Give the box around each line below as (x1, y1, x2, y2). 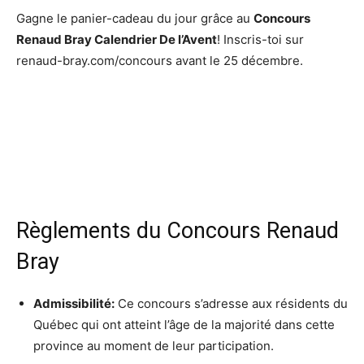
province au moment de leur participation (33, 337, 271, 353)
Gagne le (16, 10, 71, 26)
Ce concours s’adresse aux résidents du (118, 295, 348, 311)
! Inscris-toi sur (217, 31, 304, 47)
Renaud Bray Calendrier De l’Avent (16, 31, 217, 47)
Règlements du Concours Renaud (16, 217, 339, 244)
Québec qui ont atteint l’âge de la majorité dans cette (33, 316, 335, 332)
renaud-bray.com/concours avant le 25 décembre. (16, 52, 303, 68)
